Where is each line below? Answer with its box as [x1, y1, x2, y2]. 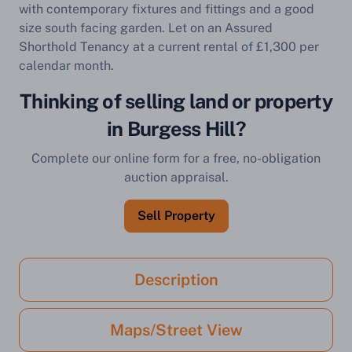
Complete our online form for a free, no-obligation [31, 151, 321, 166]
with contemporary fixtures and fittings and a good [19, 2, 314, 16]
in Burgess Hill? [107, 117, 245, 141]
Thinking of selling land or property [20, 90, 332, 113]
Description [134, 270, 218, 289]
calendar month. [19, 58, 114, 73]
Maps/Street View [109, 321, 243, 339]
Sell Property [137, 208, 215, 223]
